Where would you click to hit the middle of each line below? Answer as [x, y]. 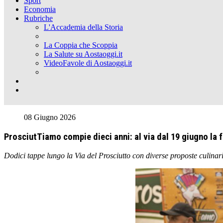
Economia [40, 9]
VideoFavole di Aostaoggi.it [88, 63]
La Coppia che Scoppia [81, 45]
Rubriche [38, 18]
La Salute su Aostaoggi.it [83, 54]
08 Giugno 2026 [50, 117]
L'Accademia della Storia [83, 27]
